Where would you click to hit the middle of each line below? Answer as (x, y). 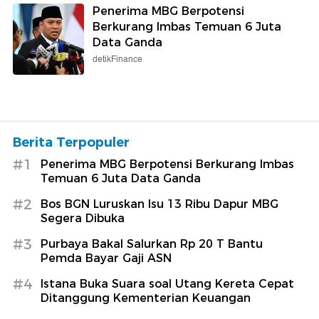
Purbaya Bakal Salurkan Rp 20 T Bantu (152, 244)
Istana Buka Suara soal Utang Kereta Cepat (167, 283)
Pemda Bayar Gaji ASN (106, 258)
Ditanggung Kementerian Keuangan (146, 298)
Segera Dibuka (83, 218)
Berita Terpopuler (71, 142)
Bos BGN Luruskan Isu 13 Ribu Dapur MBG (159, 204)
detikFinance (117, 59)
